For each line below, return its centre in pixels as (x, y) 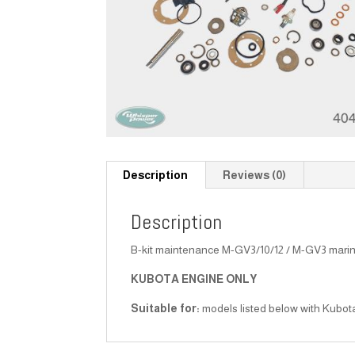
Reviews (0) (255, 175)
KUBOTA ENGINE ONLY (194, 279)
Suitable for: (166, 308)
